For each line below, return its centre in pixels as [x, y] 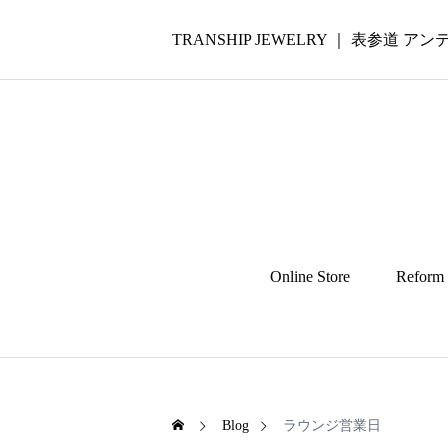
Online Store [309, 276]
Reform [419, 276]
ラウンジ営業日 [332, 425]
